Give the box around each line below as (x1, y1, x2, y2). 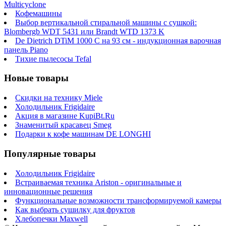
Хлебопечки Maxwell (15, 214, 88, 223)
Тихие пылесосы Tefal (15, 54, 91, 63)
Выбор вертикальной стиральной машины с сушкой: (15, 18, 197, 27)
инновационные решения (4, 187, 92, 196)
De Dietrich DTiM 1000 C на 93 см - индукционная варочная (15, 36, 221, 45)
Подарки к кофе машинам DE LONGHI (15, 130, 151, 139)
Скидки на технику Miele (15, 93, 102, 102)
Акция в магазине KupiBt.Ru (15, 111, 115, 121)
